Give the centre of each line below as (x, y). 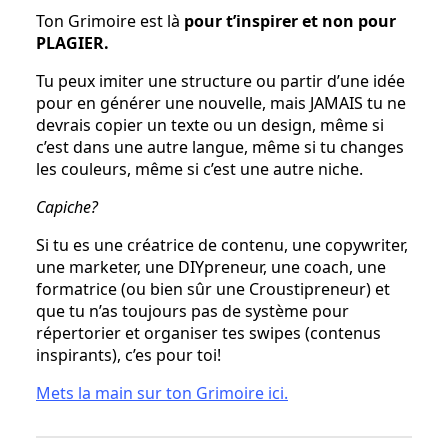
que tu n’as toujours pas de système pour (192, 310)
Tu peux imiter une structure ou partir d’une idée (220, 80)
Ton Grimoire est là (110, 20)
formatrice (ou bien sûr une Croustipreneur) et (213, 288)
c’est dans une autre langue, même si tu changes (220, 146)
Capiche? (67, 206)
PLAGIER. (72, 42)
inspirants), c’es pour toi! (128, 354)
